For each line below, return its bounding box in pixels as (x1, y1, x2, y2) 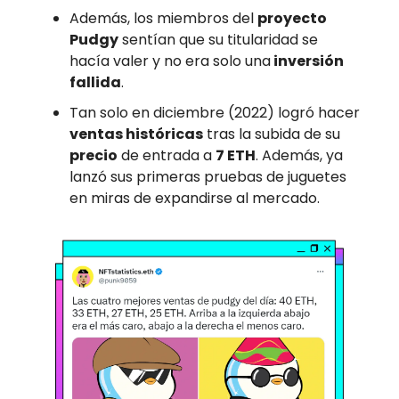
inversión (271, 51, 344, 72)
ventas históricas (69, 124, 203, 145)
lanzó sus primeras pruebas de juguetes (69, 167, 346, 188)
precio (69, 145, 118, 167)
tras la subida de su (203, 124, 340, 145)
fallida (69, 72, 121, 94)
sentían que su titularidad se (118, 29, 318, 51)
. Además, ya (256, 145, 343, 167)
